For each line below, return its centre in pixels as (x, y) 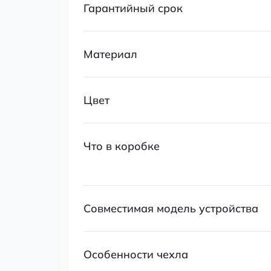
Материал (110, 54)
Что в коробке (122, 146)
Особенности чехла (136, 254)
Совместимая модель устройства (171, 208)
